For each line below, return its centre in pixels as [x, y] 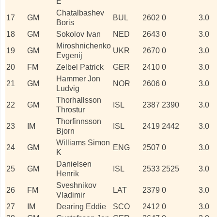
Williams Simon [83, 142]
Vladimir [70, 195]
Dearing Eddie [81, 206]
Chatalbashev [80, 13]
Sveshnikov [76, 185]
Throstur [70, 109]
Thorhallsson [79, 100]
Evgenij [69, 55]
